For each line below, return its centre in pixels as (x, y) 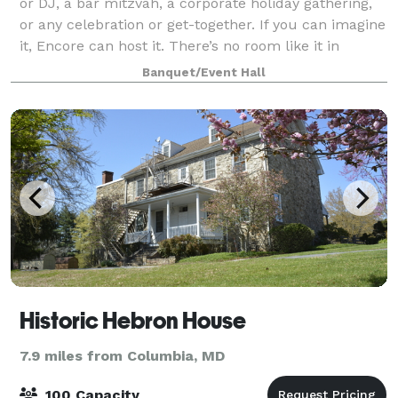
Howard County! (75, 67)
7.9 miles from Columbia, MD (122, 355)
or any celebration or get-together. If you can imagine (203, 24)
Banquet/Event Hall (203, 72)
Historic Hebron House (133, 320)
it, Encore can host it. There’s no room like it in (179, 45)
